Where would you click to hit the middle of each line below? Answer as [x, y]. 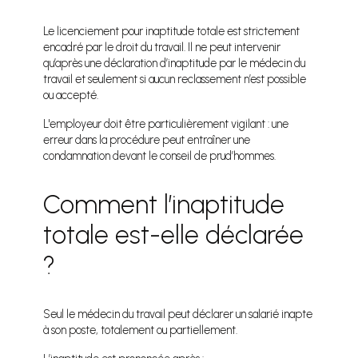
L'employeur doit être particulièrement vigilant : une [166, 124]
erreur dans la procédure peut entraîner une [147, 140]
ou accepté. [71, 95]
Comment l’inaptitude [164, 205]
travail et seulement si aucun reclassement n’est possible [175, 80]
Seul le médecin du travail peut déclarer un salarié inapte [178, 314]
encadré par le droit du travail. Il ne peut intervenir [162, 48]
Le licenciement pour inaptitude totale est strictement [172, 32]
